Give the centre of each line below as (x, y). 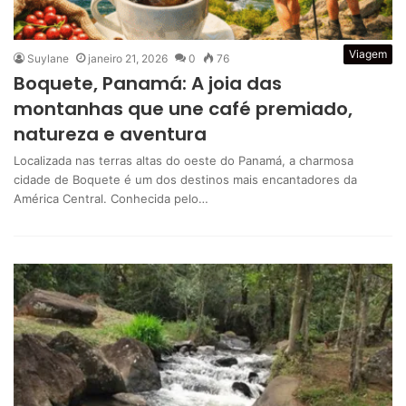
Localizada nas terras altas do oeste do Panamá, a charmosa (184, 160)
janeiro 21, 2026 (128, 58)
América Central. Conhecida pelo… (111, 198)
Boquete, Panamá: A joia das (148, 83)
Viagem (368, 53)
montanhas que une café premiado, (183, 108)
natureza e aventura (110, 134)
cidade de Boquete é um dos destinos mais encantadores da (185, 179)
